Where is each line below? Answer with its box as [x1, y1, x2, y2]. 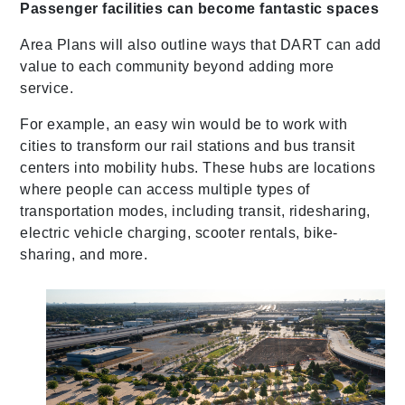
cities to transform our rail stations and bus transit [20, 138, 355, 155]
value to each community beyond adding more [20, 59, 334, 75]
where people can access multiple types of [20, 182, 310, 198]
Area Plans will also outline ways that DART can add [20, 37, 381, 53]
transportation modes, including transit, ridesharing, [20, 203, 371, 220]
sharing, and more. [20, 247, 148, 263]
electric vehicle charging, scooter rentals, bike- [20, 225, 338, 241]
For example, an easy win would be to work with [20, 117, 348, 133]
